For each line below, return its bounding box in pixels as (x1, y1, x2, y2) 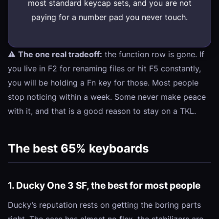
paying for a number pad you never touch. (31, 12, 188, 22)
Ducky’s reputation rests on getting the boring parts (8, 199, 201, 210)
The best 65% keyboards (8, 141, 149, 155)
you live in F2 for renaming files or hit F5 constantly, (8, 63, 201, 73)
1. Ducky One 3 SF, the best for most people (8, 179, 200, 191)
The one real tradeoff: (18, 49, 102, 59)
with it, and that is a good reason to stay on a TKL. (8, 106, 196, 116)
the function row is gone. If (102, 49, 204, 59)
